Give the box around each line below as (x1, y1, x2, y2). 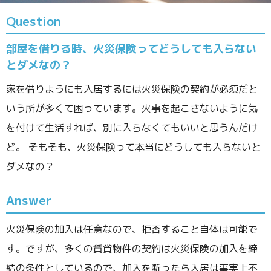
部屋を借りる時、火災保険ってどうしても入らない (6, 41, 256, 57)
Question (6, 13, 61, 30)
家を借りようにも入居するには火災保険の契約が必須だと (6, 82, 258, 96)
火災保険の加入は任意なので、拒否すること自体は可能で (6, 223, 258, 237)
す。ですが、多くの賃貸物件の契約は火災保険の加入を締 (6, 242, 258, 256)
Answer (6, 192, 51, 209)
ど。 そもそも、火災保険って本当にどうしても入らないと (6, 140, 261, 154)
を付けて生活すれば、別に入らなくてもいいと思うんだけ (6, 121, 258, 135)
